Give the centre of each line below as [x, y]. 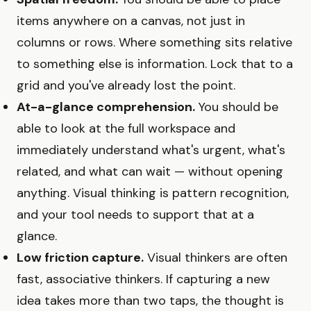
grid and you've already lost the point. [126, 85]
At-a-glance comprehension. [106, 107]
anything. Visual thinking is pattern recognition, [153, 193]
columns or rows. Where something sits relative [154, 42]
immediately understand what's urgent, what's [151, 150]
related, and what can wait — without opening [150, 171]
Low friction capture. [80, 257]
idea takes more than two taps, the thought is [150, 300]
